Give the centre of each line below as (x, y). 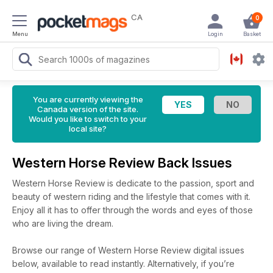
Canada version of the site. (88, 109)
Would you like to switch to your (88, 119)
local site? (88, 129)
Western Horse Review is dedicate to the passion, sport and (133, 183)
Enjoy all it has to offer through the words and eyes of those (133, 210)
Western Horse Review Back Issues (124, 163)
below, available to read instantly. (80, 264)
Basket (252, 34)
